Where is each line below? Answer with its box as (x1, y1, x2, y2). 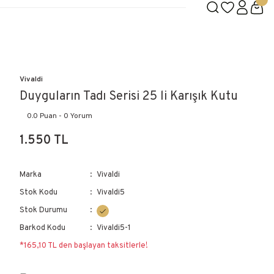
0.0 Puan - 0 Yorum (27, 111, 92, 121)
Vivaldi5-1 (97, 223, 131, 233)
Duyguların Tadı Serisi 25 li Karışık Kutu (20, 89, 238, 105)
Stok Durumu (20, 206, 67, 215)
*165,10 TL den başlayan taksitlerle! (20, 241, 148, 251)
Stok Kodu (20, 188, 57, 198)
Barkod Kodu (20, 223, 65, 233)
